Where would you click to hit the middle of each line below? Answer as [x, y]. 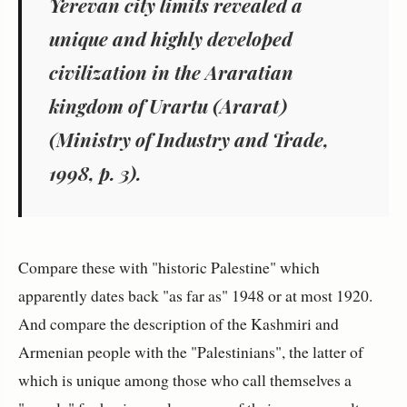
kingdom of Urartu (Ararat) [168, 105]
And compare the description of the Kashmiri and [179, 323]
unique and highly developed [171, 38]
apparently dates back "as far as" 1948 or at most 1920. [195, 295]
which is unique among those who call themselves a [185, 379]
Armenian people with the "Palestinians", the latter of [191, 351]
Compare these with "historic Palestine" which [169, 267]
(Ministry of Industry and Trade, [189, 139]
